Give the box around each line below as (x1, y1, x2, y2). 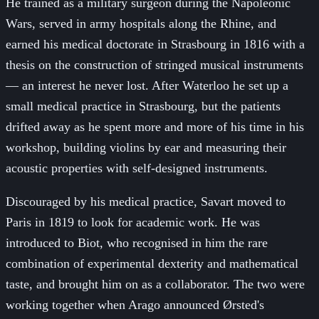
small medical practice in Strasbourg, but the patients (6, 98, 281, 113)
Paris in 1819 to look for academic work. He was (6, 214, 260, 229)
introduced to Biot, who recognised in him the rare (6, 235, 268, 250)
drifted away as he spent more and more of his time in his (6, 119, 304, 134)
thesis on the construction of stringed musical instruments (6, 57, 303, 72)
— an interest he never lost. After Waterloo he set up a (6, 78, 288, 93)
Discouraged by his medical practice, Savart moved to (6, 194, 286, 209)
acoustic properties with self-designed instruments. (6, 160, 268, 175)
